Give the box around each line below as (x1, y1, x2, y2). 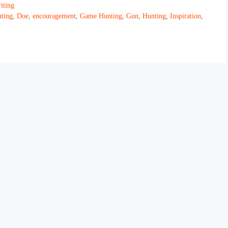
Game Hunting (80, 12, 123, 20)
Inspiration (170, 12, 202, 20)
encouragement (33, 12, 76, 20)
